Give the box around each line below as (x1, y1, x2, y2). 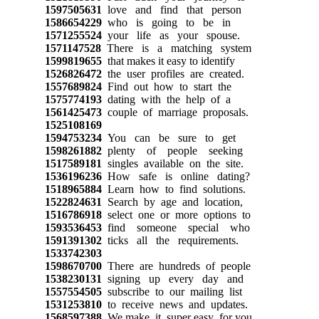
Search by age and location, (101, 195, 243, 208)
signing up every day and (101, 272, 244, 285)
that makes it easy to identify (101, 54, 235, 67)
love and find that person (101, 3, 241, 16)
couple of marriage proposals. (101, 105, 249, 118)
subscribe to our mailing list (101, 285, 242, 298)
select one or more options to (101, 208, 251, 221)
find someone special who (101, 221, 250, 234)
